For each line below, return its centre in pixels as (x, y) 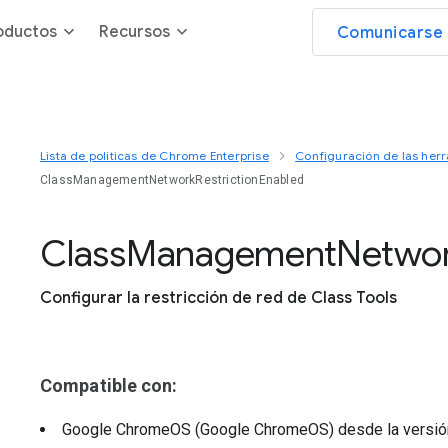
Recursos (134, 32)
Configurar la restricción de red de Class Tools (218, 298)
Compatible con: (109, 385)
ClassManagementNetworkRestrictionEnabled (172, 180)
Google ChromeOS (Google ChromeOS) (200, 429)
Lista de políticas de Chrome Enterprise (154, 155)
